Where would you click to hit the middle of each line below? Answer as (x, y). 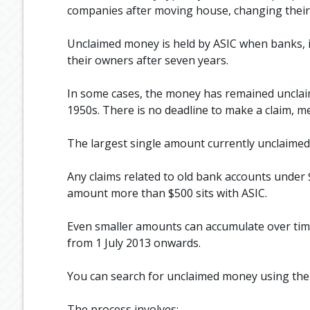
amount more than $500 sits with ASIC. (167, 193)
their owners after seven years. (147, 60)
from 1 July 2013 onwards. (134, 243)
